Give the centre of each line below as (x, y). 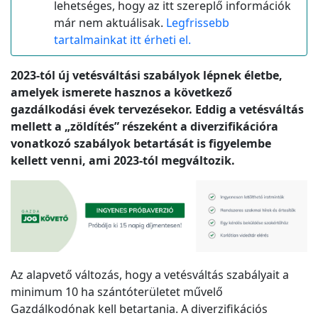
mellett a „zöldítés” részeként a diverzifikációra (144, 126)
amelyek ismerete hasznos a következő (121, 92)
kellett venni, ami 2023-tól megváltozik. (123, 160)
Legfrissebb (198, 22)
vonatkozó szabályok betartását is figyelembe (141, 143)
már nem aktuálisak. (110, 22)
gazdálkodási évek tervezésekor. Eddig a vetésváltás (157, 109)
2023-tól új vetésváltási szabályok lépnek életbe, (147, 75)
